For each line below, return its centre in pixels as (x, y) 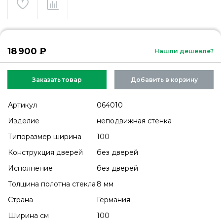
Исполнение (30, 168)
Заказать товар (57, 80)
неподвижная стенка (134, 121)
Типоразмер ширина (45, 137)
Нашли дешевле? (184, 51)
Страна (20, 200)
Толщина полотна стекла (52, 184)
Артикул (22, 105)
